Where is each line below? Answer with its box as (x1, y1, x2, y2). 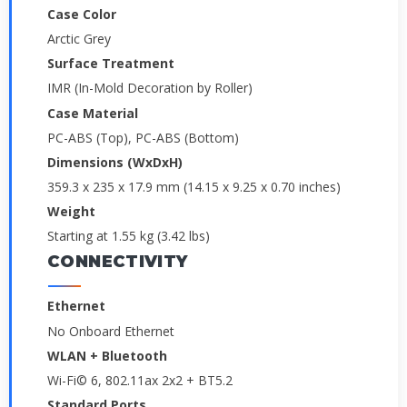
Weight (47, 203, 95, 221)
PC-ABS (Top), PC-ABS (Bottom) (47, 128, 239, 146)
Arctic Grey (47, 30, 111, 48)
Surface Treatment (47, 55, 174, 73)
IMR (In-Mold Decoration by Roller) (47, 79, 253, 97)
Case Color (47, 5, 116, 23)
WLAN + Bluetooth (47, 346, 167, 364)
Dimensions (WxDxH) (47, 153, 183, 171)
